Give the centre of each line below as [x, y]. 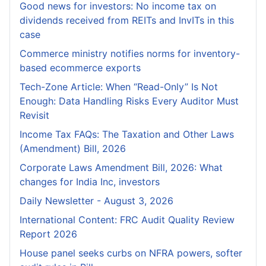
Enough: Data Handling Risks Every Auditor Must [129, 101]
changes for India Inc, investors [90, 182]
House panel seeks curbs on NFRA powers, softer [131, 253]
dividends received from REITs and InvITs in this [127, 20]
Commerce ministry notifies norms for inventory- [130, 54]
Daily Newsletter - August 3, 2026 [96, 201]
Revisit [34, 115]
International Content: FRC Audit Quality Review [127, 220]
